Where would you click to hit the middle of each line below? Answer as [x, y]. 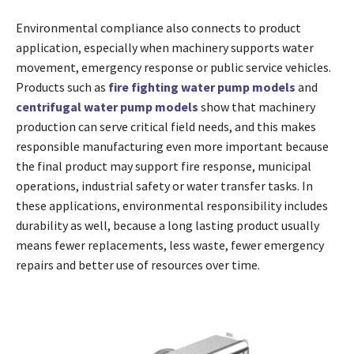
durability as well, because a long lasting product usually [168, 226]
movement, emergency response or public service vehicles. [173, 68]
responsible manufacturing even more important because [172, 147]
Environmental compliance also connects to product [158, 28]
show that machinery [257, 107]
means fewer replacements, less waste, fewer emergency [170, 245]
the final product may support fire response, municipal [164, 166]
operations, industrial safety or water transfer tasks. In [164, 186]
